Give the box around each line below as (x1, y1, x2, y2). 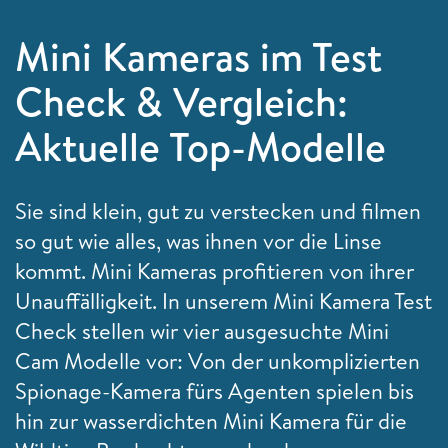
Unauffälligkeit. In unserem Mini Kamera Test (15, 285, 432, 316)
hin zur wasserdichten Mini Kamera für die (15, 405, 407, 436)
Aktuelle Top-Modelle (15, 118, 386, 174)
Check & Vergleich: (15, 73, 348, 129)
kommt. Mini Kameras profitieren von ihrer (15, 255, 414, 286)
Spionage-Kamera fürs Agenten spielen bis (15, 375, 414, 406)
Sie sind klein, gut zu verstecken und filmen (15, 195, 421, 226)
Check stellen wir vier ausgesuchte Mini (15, 315, 389, 346)
